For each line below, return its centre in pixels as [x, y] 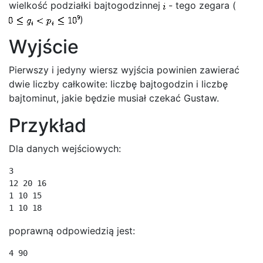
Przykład [48, 125]
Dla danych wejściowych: [65, 149]
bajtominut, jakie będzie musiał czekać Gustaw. [114, 98]
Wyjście [44, 47]
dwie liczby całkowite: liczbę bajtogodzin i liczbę [118, 84]
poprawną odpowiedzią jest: [72, 231]
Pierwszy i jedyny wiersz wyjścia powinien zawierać [124, 70]
